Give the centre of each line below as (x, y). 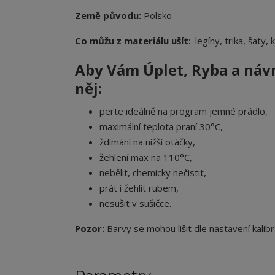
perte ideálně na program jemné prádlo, (184, 111)
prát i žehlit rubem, (139, 188)
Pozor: (90, 229)
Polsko (157, 16)
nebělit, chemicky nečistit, (153, 173)
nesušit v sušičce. (135, 203)
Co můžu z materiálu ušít (132, 41)
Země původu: (108, 16)
